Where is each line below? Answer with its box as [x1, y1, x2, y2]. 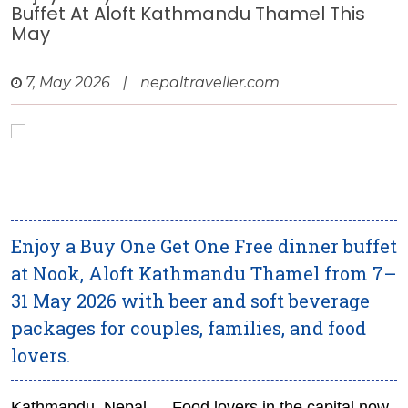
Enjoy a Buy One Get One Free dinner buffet [11, 234, 397, 259]
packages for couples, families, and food [11, 316, 366, 341]
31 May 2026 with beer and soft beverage [11, 289, 370, 313]
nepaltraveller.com [140, 74, 280, 92]
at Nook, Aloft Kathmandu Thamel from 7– [11, 261, 397, 286]
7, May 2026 [25, 74, 110, 92]
